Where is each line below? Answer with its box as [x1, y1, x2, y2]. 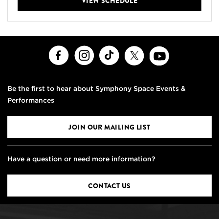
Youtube [169, 46, 198, 55]
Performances [7, 96, 54, 104]
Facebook [68, 46, 102, 55]
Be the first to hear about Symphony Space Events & [7, 84, 186, 92]
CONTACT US [88, 180, 131, 191]
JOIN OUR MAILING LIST [68, 122, 151, 132]
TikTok [119, 46, 141, 55]
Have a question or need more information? [7, 154, 155, 163]
